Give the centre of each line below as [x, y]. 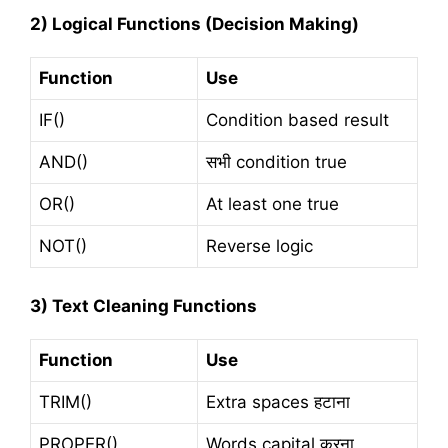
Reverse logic [259, 246]
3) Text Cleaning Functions [143, 305]
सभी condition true [276, 162]
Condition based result [297, 120]
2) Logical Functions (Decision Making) [194, 24]
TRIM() [65, 402]
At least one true [272, 204]
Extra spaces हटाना [278, 402]
